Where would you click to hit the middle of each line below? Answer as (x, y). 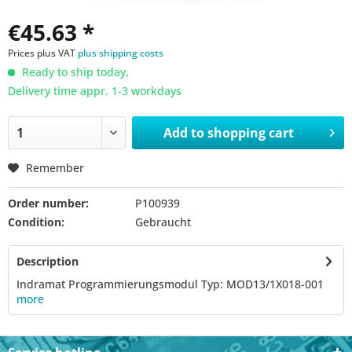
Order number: (48, 203)
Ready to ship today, (74, 72)
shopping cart (251, 133)
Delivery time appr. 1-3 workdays (95, 91)
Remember (55, 168)
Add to (184, 133)
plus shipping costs (121, 53)
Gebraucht (163, 222)
